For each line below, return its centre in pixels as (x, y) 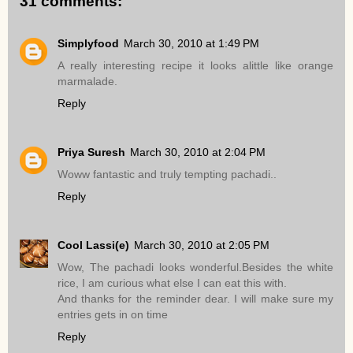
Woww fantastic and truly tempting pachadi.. (167, 175)
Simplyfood (88, 44)
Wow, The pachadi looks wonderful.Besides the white (195, 268)
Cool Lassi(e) (93, 245)
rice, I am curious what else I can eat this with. (172, 283)
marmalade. (87, 82)
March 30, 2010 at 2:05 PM (202, 245)
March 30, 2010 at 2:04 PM (198, 152)
